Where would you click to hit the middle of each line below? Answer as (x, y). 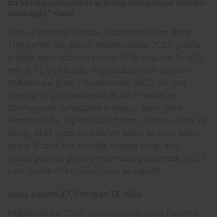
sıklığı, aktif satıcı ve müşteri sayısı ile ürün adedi (104, 133)
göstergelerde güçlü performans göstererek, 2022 (107, 158)
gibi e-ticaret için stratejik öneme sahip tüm (93, 146)
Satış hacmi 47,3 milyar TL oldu (75, 194)
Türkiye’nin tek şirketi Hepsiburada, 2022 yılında (104, 45)
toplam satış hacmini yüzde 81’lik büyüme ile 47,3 (106, 58)
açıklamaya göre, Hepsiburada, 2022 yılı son (97, 83)
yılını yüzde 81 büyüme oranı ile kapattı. (85, 171)
